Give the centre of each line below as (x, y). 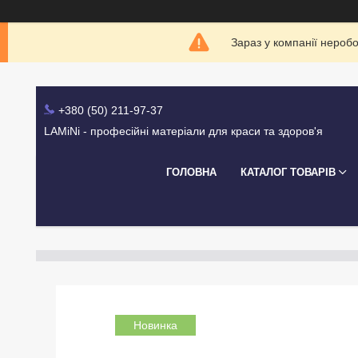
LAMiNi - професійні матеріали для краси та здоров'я (183, 131)
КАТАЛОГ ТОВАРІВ (288, 172)
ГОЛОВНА (191, 172)
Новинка (155, 326)
